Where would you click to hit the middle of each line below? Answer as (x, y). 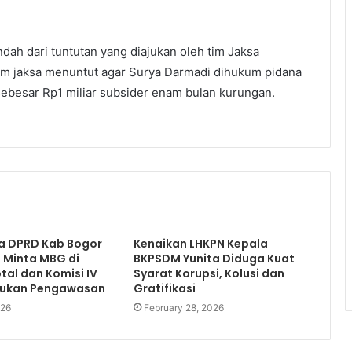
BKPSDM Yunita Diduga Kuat (214, 258)
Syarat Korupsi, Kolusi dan (209, 273)
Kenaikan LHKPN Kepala (200, 244)
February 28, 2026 (183, 308)
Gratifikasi (164, 288)
